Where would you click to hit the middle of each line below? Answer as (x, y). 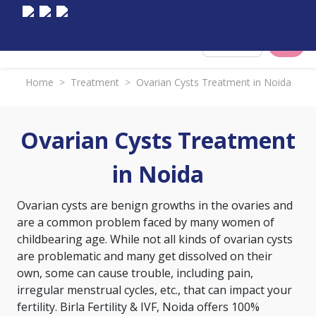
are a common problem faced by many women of (146, 222)
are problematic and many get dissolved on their (145, 256)
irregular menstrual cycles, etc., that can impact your (154, 290)
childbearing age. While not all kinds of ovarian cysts (155, 239)
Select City (241, 45)
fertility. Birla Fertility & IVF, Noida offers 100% (138, 307)
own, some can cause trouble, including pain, (135, 273)
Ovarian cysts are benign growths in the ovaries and (155, 205)
